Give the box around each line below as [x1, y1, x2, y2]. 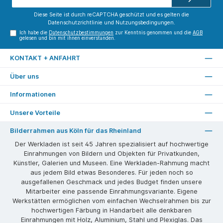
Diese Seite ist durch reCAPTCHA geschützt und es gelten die [34, 11, 189, 18]
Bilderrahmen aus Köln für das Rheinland [10, 126, 141, 134]
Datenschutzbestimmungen [49, 29, 114, 35]
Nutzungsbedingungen [115, 19, 174, 26]
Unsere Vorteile [10, 109, 60, 116]
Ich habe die [19, 29, 49, 35]
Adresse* [92, 2, 112, 8]
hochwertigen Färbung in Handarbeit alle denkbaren [31, 207, 192, 215]
